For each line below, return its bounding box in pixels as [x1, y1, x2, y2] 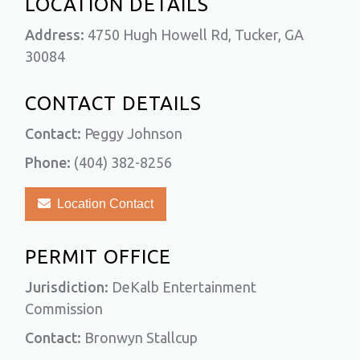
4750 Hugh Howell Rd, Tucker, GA [84, 27, 305, 43]
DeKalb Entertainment [108, 279, 257, 296]
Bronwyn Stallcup [81, 329, 198, 346]
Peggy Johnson [81, 125, 183, 142]
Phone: [25, 154, 72, 171]
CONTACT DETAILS [25, 92, 202, 115]
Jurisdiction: [25, 279, 109, 296]
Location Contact [51, 197, 154, 211]
